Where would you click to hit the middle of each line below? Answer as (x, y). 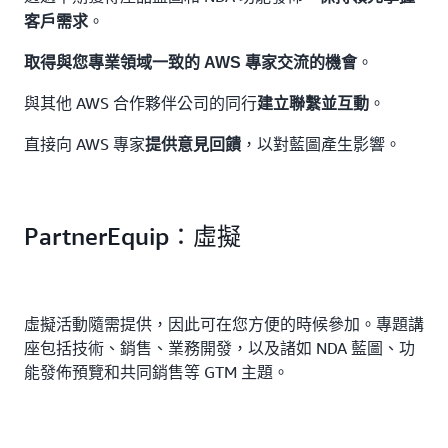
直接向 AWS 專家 (84, 144)
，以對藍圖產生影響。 (321, 144)
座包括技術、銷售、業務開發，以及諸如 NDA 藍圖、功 (219, 348)
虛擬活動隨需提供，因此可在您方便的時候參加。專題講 (224, 324)
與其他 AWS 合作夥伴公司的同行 (140, 103)
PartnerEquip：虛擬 (132, 236)
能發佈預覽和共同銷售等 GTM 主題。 (156, 372)
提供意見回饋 (193, 144)
